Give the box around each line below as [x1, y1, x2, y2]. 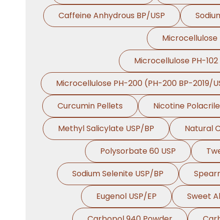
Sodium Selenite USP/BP [72, 168, 164, 179]
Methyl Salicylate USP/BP [57, 123, 154, 134]
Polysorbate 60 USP [100, 145, 176, 157]
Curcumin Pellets [57, 100, 123, 111]
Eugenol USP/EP [96, 191, 157, 202]
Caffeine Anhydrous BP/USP [58, 10, 165, 21]
